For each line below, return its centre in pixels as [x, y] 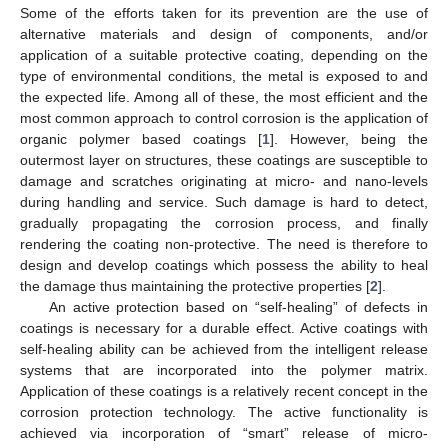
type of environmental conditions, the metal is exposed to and [224, 75]
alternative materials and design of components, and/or [224, 33]
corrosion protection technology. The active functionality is [224, 411]
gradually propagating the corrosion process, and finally [224, 222]
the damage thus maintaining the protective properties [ [195, 285]
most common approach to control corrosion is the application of [224, 117]
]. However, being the [349, 138]
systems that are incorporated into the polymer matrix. [224, 369]
